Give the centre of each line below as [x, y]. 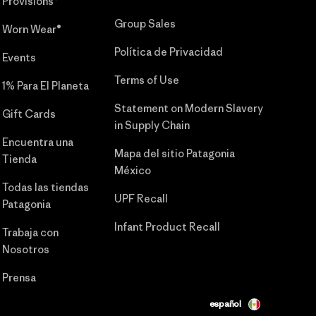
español [225, 304]
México [132, 170]
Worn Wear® [31, 29]
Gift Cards [29, 114]
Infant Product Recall [167, 226]
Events [19, 57]
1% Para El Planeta [45, 85]
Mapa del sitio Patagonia [174, 153]
